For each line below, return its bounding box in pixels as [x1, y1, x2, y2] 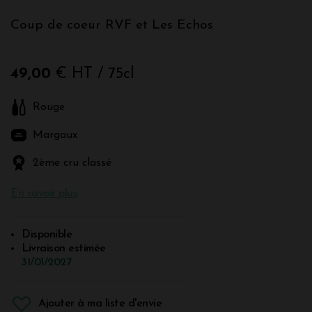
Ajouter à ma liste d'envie [38, 297, 162, 309]
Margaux [33, 129, 77, 141]
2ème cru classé [33, 157, 111, 169]
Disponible [22, 228, 72, 240]
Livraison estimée [22, 242, 106, 254]
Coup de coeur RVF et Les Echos [10, 18, 213, 32]
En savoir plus [10, 187, 77, 199]
